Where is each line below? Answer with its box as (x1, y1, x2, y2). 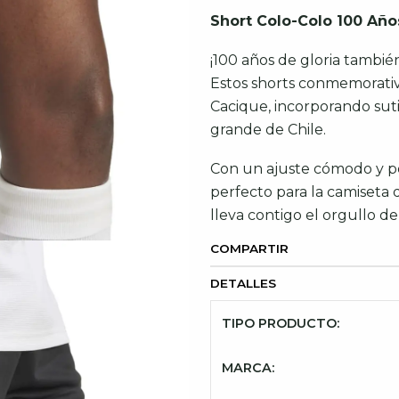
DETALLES (210, 276, 276, 290)
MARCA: (222, 360, 274, 376)
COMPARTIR (210, 241, 289, 256)
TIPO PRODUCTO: (222, 315, 339, 331)
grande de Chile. (210, 121, 326, 138)
